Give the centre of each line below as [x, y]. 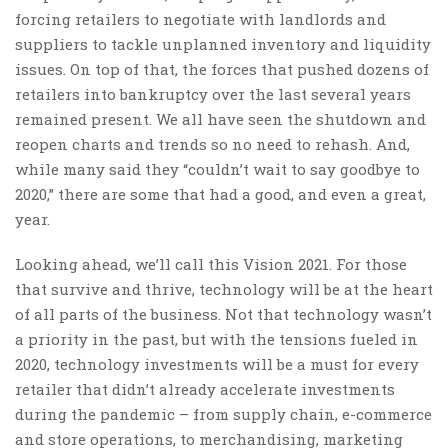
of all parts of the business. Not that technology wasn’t [223, 313]
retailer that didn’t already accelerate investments [205, 388]
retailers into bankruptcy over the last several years [213, 93]
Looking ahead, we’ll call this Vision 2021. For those [211, 263]
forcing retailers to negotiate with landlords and [200, 18]
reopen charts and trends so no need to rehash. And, [212, 143]
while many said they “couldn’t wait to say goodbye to [217, 168]
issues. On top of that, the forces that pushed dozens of [222, 68]
